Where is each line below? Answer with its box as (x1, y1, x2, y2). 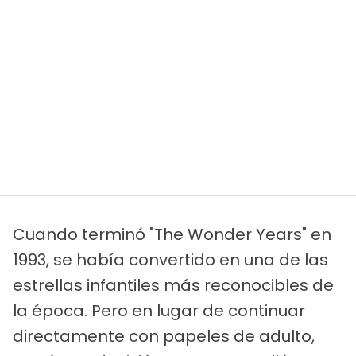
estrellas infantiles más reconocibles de (13, 274, 334, 297)
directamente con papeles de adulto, (13, 325, 315, 348)
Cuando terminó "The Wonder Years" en (13, 223, 331, 246)
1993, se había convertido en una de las (13, 249, 328, 272)
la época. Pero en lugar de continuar (13, 300, 305, 323)
